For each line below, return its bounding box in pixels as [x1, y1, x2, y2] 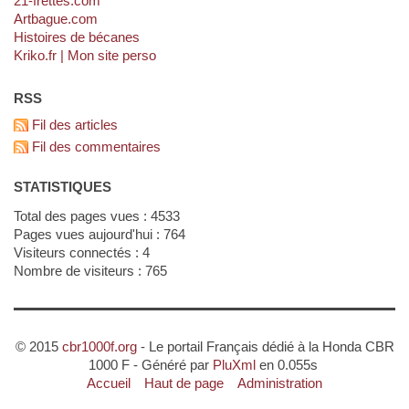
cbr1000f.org [61, 339, 137, 355]
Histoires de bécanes [23, 29, 140, 46]
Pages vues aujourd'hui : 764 [22, 226, 185, 243]
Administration [236, 375, 322, 392]
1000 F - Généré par [88, 357, 213, 373]
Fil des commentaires [39, 139, 161, 155]
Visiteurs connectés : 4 [22, 245, 150, 261]
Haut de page [144, 375, 224, 392]
